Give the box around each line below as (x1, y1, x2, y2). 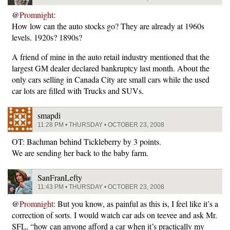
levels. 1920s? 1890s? (12, 32, 82, 43)
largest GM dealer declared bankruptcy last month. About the (12, 63, 209, 73)
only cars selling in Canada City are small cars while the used (12, 74, 209, 85)
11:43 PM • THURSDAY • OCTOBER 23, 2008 (37, 183, 164, 190)
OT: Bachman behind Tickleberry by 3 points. (12, 136, 161, 147)
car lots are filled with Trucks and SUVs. (12, 85, 144, 96)
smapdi (37, 110, 61, 121)
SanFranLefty (37, 172, 82, 183)
